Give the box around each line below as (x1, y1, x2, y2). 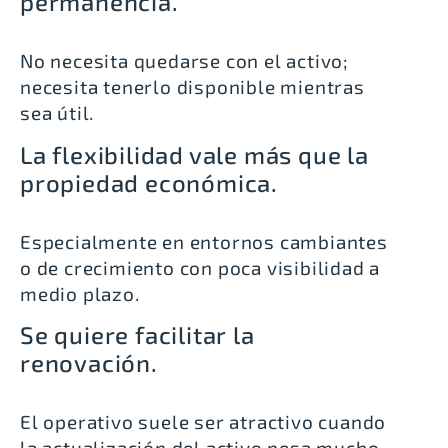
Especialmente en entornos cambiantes (20, 229, 388, 253)
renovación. (20, 347, 158, 377)
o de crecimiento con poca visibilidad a (20, 255, 381, 279)
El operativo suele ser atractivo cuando (20, 409, 387, 433)
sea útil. (20, 101, 95, 125)
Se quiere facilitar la (20, 319, 255, 349)
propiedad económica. (20, 167, 279, 197)
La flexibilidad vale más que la (20, 139, 369, 169)
